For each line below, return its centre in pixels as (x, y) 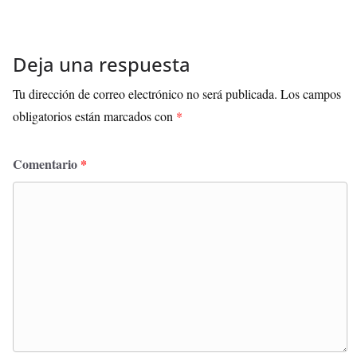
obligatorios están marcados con (94, 116)
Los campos (311, 94)
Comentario (47, 164)
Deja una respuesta (102, 65)
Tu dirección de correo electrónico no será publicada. (145, 94)
